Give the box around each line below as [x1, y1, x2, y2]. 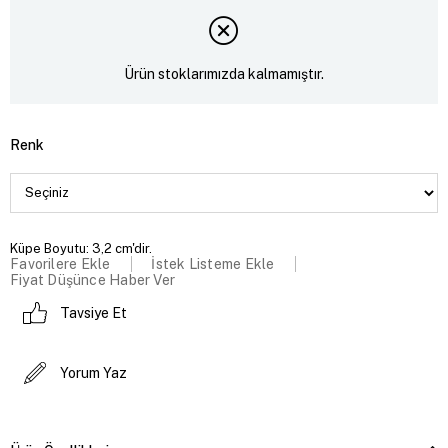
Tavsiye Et [60, 304, 127, 321]
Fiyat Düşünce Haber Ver [10, 271, 176, 288]
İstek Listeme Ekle [151, 255, 275, 272]
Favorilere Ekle [10, 255, 111, 272]
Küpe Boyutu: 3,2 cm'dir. [10, 240, 152, 256]
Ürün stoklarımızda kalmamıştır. [124, 66, 324, 83]
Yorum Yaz [60, 364, 127, 381]
